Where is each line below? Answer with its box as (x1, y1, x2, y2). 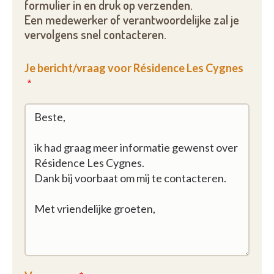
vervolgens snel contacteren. (24, 27, 166, 42)
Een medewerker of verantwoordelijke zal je (24, 12, 239, 28)
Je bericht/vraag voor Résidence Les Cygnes (24, 61, 243, 75)
